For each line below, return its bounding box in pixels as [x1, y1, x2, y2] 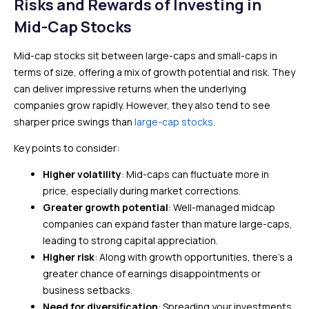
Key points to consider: [14, 141, 119, 154]
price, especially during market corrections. [43, 184, 241, 197]
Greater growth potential [43, 201, 168, 214]
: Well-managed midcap [168, 201, 275, 214]
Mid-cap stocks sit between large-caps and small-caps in [14, 49, 277, 62]
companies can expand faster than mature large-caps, [43, 217, 292, 230]
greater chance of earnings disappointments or [43, 267, 261, 280]
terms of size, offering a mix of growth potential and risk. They [14, 66, 295, 79]
